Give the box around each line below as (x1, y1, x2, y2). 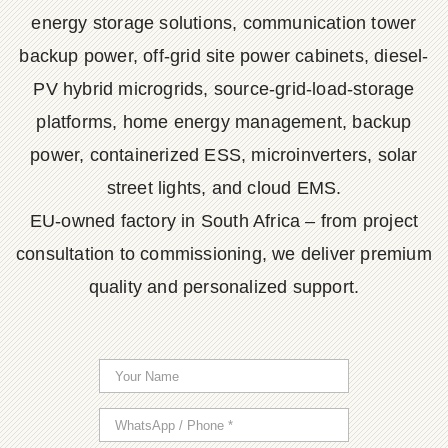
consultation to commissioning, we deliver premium (16, 244, 432, 264)
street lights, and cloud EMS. (106, 178, 342, 198)
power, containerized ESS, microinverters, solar (30, 145, 418, 165)
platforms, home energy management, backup (36, 112, 412, 132)
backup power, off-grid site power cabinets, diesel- (19, 46, 429, 66)
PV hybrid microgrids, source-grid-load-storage (33, 79, 415, 99)
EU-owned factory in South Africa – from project (29, 211, 419, 231)
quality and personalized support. (88, 277, 360, 297)
